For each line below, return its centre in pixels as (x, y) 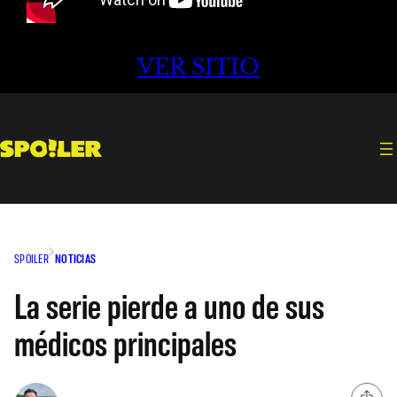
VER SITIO (198, 67)
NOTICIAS (75, 258)
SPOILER (31, 258)
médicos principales (125, 342)
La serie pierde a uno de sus (169, 304)
